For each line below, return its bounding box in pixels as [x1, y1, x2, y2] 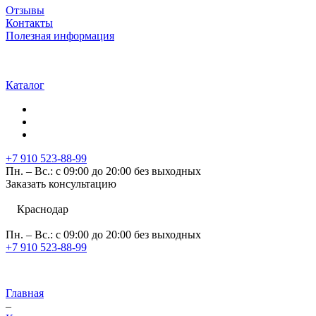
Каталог [6, 79, 44, 91]
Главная [6, 287, 44, 299]
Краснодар [17, 203, 68, 215]
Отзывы [6, 4, 44, 16]
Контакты [6, 17, 53, 29]
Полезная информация [6, 30, 114, 42]
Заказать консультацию [6, 178, 116, 190]
